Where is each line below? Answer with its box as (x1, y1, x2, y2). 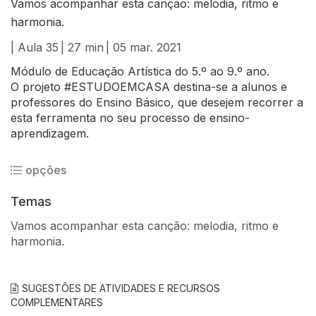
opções (25, 163, 66, 177)
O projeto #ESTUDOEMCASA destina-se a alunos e (11, 80, 287, 94)
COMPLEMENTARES (11, 296, 103, 308)
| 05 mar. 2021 (106, 40, 181, 54)
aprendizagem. (11, 126, 89, 140)
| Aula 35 (11, 40, 59, 54)
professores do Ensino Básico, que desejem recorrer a (11, 95, 303, 109)
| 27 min (61, 40, 104, 54)
